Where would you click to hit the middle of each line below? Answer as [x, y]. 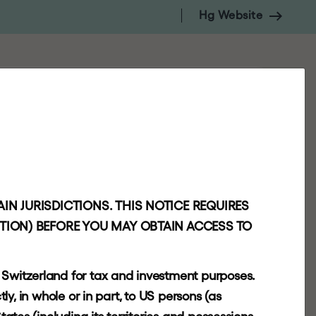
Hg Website [231, 15]
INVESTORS [221, 81]
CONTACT [79, 81]
